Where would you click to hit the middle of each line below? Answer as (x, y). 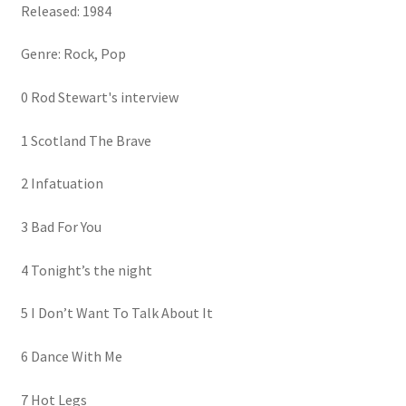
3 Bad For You (61, 227)
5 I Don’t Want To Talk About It (116, 313)
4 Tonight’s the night (86, 270)
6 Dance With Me (71, 356)
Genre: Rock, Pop (73, 54)
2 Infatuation (62, 184)
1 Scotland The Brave (86, 140)
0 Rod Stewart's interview (99, 97)
